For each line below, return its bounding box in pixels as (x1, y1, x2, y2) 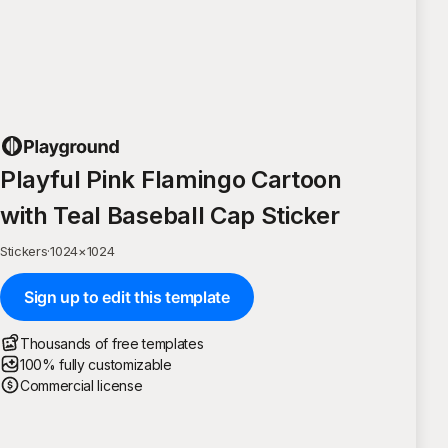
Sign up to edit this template (24, 286, 230, 307)
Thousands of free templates (20, 334, 204, 352)
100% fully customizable (20, 355, 172, 373)
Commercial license (20, 376, 143, 394)
